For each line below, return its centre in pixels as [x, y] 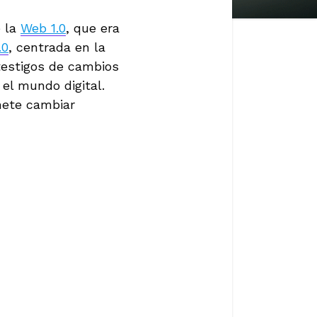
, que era [93, 28]
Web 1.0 [43, 28]
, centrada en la [57, 47]
